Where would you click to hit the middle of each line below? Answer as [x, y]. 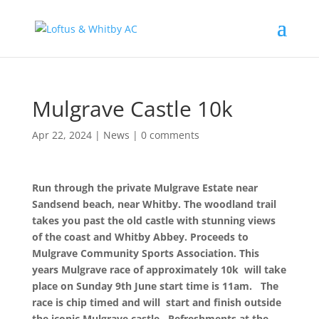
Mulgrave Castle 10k [132, 109]
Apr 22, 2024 [62, 135]
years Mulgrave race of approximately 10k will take [159, 270]
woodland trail [240, 204]
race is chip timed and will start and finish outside [156, 302]
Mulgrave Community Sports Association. [135, 253]
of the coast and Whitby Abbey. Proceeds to [140, 237]
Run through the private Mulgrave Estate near [145, 188]
